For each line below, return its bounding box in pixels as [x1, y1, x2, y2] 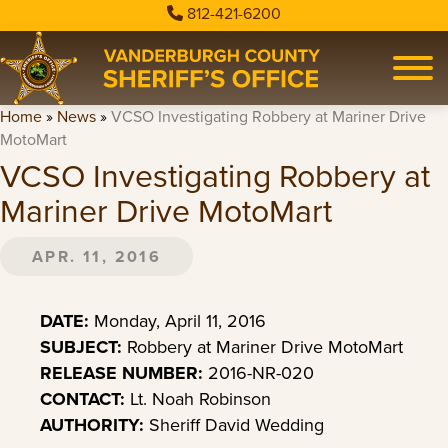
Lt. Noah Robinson [125, 385, 271, 412]
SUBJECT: [40, 333, 122, 360]
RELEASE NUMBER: [40, 359, 208, 386]
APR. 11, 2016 [32, 244, 162, 268]
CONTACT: [40, 385, 125, 412]
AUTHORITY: [40, 411, 144, 438]
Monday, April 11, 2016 [89, 307, 266, 334]
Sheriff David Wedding [144, 411, 324, 438]
